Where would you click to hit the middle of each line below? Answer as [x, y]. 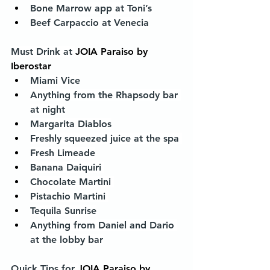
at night [48, 109]
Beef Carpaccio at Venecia [89, 23]
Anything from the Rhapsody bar [105, 95]
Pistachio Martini [69, 196]
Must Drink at [43, 52]
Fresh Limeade [63, 153]
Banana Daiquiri [67, 167]
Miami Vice [55, 80]
